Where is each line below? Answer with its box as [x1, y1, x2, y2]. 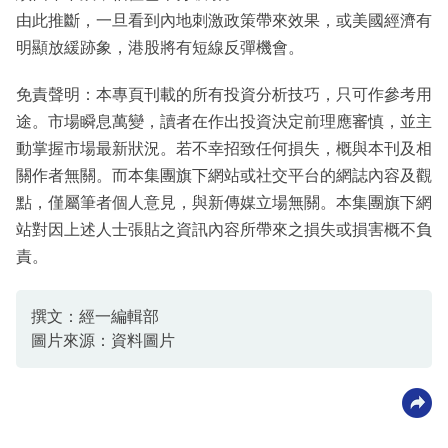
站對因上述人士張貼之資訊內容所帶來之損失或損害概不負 [16, 220, 432, 238]
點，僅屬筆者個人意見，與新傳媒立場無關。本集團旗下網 [16, 193, 432, 211]
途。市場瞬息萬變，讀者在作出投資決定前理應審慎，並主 [16, 112, 432, 130]
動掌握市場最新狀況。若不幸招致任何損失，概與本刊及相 [16, 139, 432, 157]
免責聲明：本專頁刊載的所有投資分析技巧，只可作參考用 [16, 85, 432, 103]
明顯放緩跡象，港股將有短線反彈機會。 [16, 38, 304, 56]
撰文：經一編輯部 [31, 307, 159, 325]
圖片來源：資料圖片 [31, 331, 175, 349]
